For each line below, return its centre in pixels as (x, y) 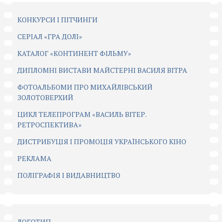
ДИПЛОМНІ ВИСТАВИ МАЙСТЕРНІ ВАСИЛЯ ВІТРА (102, 70)
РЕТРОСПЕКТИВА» (50, 124)
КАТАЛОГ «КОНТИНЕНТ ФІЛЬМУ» (74, 53)
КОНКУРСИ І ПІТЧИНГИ (57, 19)
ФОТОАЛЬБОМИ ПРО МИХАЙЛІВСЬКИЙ (85, 87)
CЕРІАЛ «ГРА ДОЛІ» (50, 36)
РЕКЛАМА (34, 158)
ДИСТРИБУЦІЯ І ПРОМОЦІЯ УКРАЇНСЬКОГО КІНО (102, 141)
